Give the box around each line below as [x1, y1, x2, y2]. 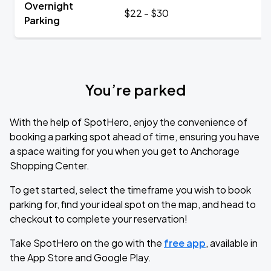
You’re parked [85, 80, 186, 99]
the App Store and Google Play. [10, 251, 151, 264]
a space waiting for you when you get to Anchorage [10, 145, 240, 157]
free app [164, 237, 206, 249]
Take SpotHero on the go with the [10, 237, 164, 249]
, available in [206, 237, 258, 249]
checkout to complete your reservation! [10, 212, 188, 225]
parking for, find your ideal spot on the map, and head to [10, 198, 256, 211]
